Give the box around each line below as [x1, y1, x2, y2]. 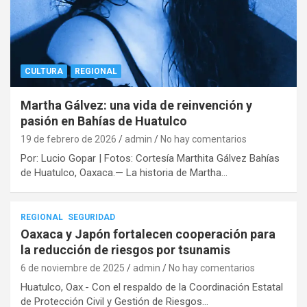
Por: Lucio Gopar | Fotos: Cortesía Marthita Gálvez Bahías [21, 151, 280, 164]
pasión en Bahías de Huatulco [21, 113, 187, 128]
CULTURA [25, 66, 63, 76]
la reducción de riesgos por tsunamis [21, 242, 230, 257]
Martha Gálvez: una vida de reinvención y [21, 97, 252, 112]
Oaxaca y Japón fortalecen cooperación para [21, 226, 275, 241]
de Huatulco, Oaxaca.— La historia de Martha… [21, 166, 228, 179]
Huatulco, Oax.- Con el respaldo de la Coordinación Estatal [21, 280, 283, 293]
